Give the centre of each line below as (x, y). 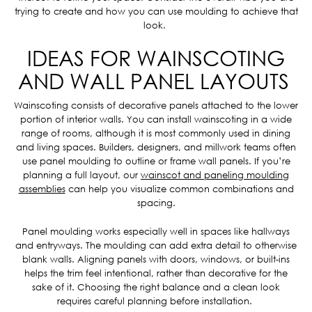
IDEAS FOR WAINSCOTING (156, 58)
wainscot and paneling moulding (215, 175)
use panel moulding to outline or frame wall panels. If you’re (156, 161)
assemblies (42, 189)
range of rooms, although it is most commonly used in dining (156, 133)
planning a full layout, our (82, 175)
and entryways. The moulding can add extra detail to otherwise (156, 245)
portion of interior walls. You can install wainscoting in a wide (156, 119)
